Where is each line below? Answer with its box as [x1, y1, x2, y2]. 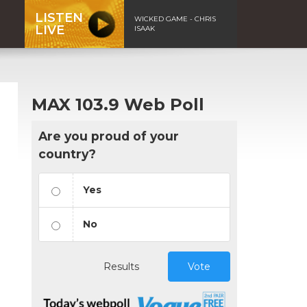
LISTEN [35, 10, 83, 25]
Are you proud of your [38, 128, 179, 143]
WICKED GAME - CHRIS [134, 14, 216, 23]
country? [38, 146, 96, 161]
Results [103, 260, 139, 273]
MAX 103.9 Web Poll [32, 94, 204, 114]
